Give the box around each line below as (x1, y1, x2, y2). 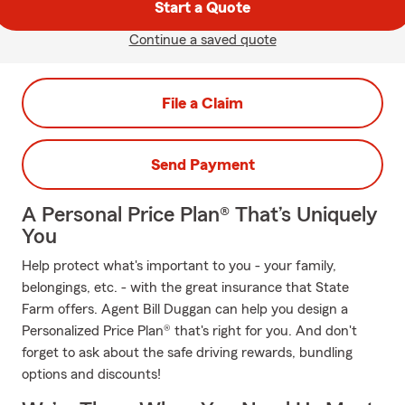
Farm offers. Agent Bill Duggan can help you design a (22, 302, 348, 316)
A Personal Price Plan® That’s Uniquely (22, 204, 377, 226)
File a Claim (162, 95, 243, 111)
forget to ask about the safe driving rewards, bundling (22, 345, 353, 360)
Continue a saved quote (128, 33, 277, 47)
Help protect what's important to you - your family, (22, 259, 336, 273)
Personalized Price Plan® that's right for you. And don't (22, 324, 357, 338)
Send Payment (150, 156, 255, 173)
